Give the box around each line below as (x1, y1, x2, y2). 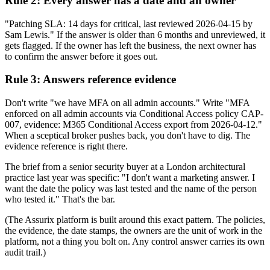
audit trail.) (5, 247, 46, 258)
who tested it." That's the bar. (5, 194, 115, 205)
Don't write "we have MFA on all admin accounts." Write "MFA (5, 98, 250, 108)
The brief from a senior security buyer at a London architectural (5, 162, 245, 172)
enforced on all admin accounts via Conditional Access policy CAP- (5, 108, 263, 119)
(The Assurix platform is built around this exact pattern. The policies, (5, 215, 265, 225)
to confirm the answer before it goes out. (5, 51, 158, 61)
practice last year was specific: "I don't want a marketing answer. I (5, 172, 255, 183)
